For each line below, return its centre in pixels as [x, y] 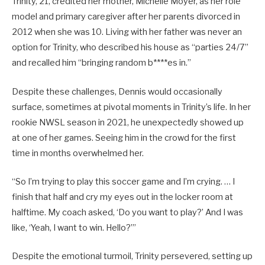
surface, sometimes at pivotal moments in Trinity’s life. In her [131, 107]
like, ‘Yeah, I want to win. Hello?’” [74, 227]
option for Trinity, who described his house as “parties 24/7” [130, 48]
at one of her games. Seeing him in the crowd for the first [124, 138]
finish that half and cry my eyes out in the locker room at [122, 197]
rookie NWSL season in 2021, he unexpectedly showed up [128, 122]
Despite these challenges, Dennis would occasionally [117, 91]
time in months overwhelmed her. [78, 153]
